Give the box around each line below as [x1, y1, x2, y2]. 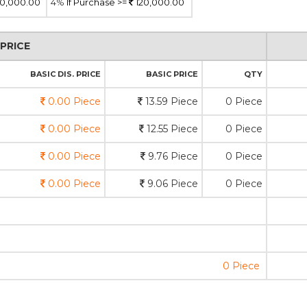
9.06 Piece [145, 177, 198, 190]
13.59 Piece [143, 95, 198, 108]
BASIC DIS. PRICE [30, 69, 101, 79]
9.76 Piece [145, 150, 198, 162]
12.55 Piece [144, 123, 198, 135]
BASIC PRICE [146, 69, 198, 79]
